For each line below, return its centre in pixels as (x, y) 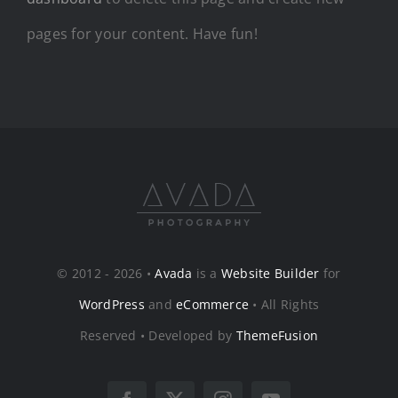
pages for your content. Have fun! (142, 33)
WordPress (111, 304)
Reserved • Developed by (158, 335)
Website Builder (270, 273)
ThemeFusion (277, 335)
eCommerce (213, 304)
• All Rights (284, 304)
